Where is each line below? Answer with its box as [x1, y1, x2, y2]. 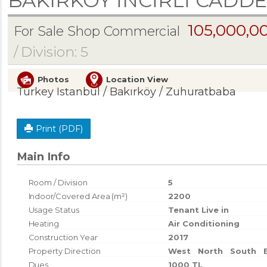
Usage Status [28, 204, 79, 215]
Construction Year [28, 232, 98, 242]
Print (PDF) [36, 123, 83, 134]
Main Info [16, 149, 70, 163]
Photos [37, 74, 70, 84]
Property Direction [28, 246, 101, 256]
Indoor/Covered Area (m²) [28, 191, 128, 201]
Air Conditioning [168, 218, 240, 228]
